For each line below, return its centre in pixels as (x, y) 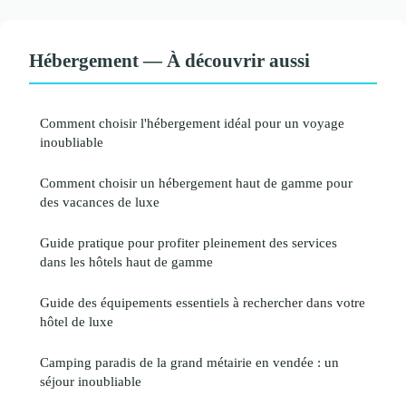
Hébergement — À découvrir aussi (169, 60)
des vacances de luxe (100, 201)
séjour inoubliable (91, 381)
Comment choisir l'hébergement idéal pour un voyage (192, 122)
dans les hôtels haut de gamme (126, 261)
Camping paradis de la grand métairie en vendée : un (189, 362)
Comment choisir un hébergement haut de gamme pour (196, 182)
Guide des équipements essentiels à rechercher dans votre (203, 302)
